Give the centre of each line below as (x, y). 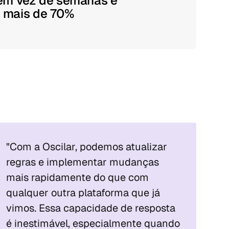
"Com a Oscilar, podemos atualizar (87, 147)
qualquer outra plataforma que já (83, 193)
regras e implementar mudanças (83, 162)
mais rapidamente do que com (77, 177)
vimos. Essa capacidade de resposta (91, 208)
